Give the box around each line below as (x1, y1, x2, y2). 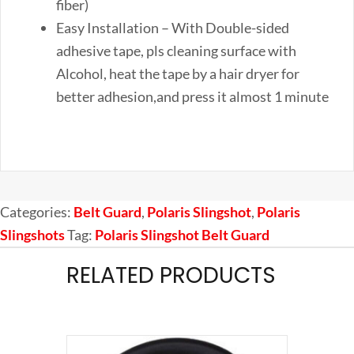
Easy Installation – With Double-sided (56, 18, 289, 36)
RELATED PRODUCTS (66, 259, 276, 291)
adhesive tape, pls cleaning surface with (56, 41, 296, 59)
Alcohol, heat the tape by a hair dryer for (56, 64, 299, 82)
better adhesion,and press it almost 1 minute (56, 87, 329, 105)
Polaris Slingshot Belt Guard (95, 225, 269, 243)
